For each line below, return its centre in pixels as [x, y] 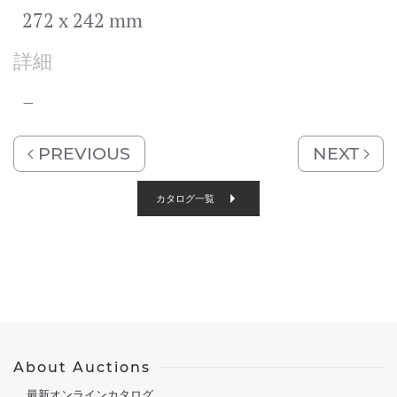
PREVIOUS [82, 153]
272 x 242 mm [82, 20]
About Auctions [82, 367]
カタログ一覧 [185, 198]
